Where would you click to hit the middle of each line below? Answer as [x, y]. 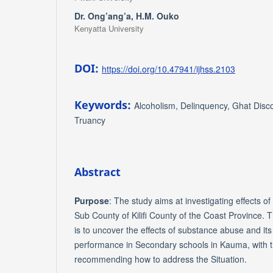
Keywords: [104, 105]
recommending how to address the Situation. [161, 259]
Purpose [92, 200]
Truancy [90, 120]
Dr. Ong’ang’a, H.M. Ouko [127, 16]
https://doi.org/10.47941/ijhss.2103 [168, 69]
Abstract [97, 172]
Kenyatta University [109, 28]
